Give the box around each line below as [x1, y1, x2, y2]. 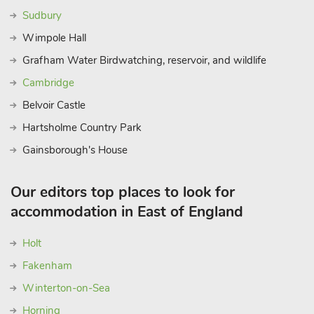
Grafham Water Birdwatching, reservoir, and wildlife [22, 53, 266, 67]
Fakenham [22, 259, 72, 273]
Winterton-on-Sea [22, 281, 110, 295]
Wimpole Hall [22, 31, 86, 45]
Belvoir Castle [22, 98, 86, 112]
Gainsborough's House [22, 143, 128, 157]
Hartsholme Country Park [22, 121, 142, 135]
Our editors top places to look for [11, 182, 235, 202]
